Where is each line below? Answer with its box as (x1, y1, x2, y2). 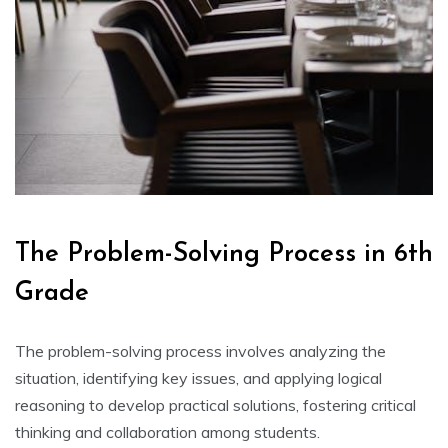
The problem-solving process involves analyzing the (15, 341, 386, 362)
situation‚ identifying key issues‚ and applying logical (15, 368, 382, 389)
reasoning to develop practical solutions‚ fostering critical (15, 395, 416, 416)
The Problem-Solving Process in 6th (15, 241, 433, 269)
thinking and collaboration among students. (15, 422, 320, 443)
